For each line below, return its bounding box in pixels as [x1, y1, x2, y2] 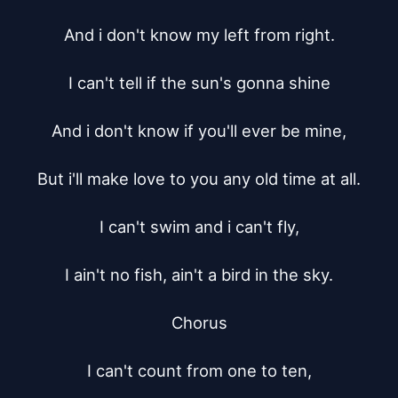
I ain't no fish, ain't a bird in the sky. [65, 265, 333, 284]
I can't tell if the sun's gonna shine [68, 73, 330, 92]
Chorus [171, 313, 227, 332]
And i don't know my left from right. [63, 25, 335, 44]
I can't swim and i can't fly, [99, 217, 299, 236]
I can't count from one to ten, [86, 361, 312, 380]
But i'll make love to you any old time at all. [37, 169, 361, 188]
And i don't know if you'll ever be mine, [52, 121, 346, 140]
